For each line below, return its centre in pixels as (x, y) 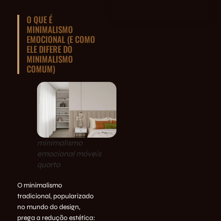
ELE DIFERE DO (50, 49)
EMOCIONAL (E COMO (61, 39)
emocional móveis (69, 153)
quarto (49, 164)
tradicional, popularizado (55, 196)
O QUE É (39, 19)
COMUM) (41, 69)
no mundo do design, (49, 207)
